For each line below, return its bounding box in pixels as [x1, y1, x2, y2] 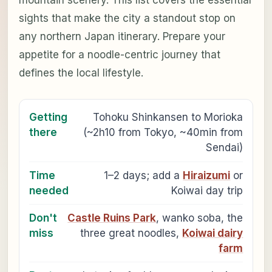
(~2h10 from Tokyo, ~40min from [83, 126, 243, 139]
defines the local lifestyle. [18, 66, 143, 79]
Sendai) [206, 141, 243, 154]
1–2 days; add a [104, 169, 183, 182]
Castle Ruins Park [67, 211, 157, 224]
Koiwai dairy [182, 226, 243, 239]
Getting [29, 111, 67, 124]
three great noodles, [80, 226, 183, 239]
